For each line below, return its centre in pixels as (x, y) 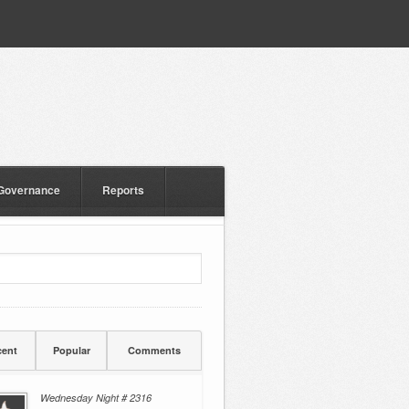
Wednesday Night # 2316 (96, 397)
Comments (154, 350)
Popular (71, 350)
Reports (123, 189)
